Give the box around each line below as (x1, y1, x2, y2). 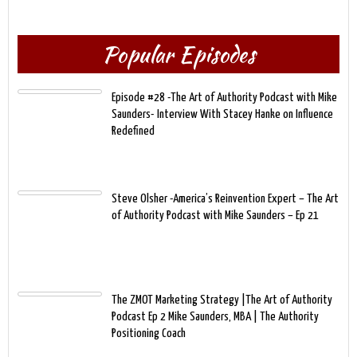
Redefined (112, 124, 155, 137)
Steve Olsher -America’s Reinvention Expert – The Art (112, 192, 339, 205)
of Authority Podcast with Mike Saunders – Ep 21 (112, 209, 319, 222)
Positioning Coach (112, 327, 186, 339)
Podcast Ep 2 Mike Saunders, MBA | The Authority (112, 310, 319, 323)
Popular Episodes (102, 37, 255, 70)
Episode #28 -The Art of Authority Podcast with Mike (112, 91, 337, 104)
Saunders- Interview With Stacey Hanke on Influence (112, 108, 333, 120)
